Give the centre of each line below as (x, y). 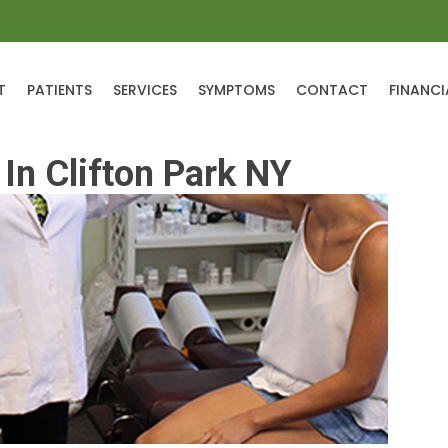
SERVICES (144, 89)
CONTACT (331, 89)
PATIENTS (59, 89)
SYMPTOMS (236, 89)
